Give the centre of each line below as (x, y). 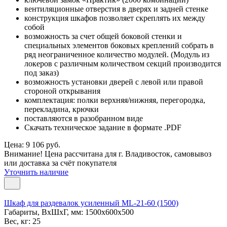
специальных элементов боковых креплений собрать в (119, 45)
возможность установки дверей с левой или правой (114, 82)
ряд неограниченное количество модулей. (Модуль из (117, 54)
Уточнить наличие (36, 172)
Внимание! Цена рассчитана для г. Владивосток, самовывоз (108, 154)
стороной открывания (62, 91)
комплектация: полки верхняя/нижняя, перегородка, (115, 100)
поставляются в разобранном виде (84, 118)
